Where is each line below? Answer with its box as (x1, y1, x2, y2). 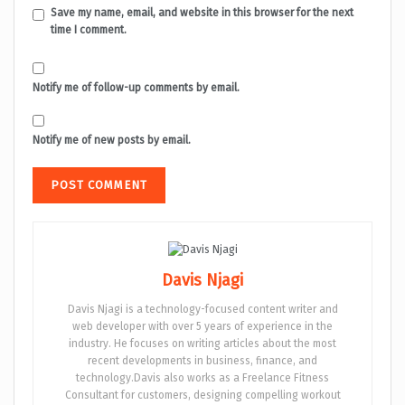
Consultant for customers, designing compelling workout (64, 388, 341, 401)
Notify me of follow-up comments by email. (33, 81, 240, 95)
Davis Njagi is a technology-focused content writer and (67, 302, 338, 316)
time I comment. (51, 24, 127, 37)
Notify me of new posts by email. (33, 134, 191, 147)
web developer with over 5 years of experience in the (72, 319, 333, 333)
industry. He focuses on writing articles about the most (69, 336, 336, 350)
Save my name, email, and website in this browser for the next (51, 6, 353, 20)
